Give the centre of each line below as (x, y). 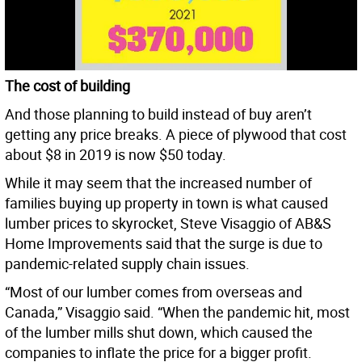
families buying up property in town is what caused (166, 203)
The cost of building (67, 86)
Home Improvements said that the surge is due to (164, 244)
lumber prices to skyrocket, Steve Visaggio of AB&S (168, 223)
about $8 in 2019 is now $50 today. (116, 155)
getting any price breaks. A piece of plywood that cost (176, 135)
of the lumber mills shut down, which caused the (159, 333)
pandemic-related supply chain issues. (127, 264)
